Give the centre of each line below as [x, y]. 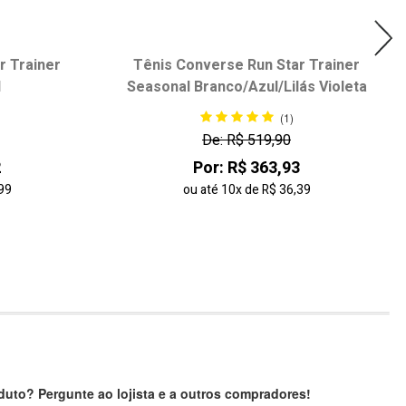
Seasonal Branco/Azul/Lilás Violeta [246, 87]
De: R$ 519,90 [246, 141]
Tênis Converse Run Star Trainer [246, 65]
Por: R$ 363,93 [246, 169]
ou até [202, 190]
